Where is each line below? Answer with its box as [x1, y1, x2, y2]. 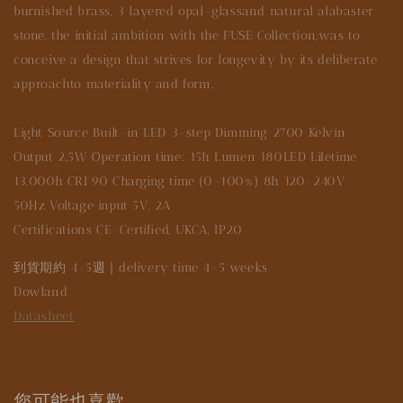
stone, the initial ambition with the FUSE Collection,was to [13, 27, 361, 43]
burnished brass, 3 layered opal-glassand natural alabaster [13, 3, 374, 19]
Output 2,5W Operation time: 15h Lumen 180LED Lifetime [13, 148, 357, 165]
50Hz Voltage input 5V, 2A [13, 197, 172, 213]
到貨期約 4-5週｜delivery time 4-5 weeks [13, 259, 268, 275]
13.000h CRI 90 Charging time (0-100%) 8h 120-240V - [13, 173, 357, 189]
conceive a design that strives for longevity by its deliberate [13, 51, 378, 67]
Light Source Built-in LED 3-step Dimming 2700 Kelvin [13, 124, 346, 140]
